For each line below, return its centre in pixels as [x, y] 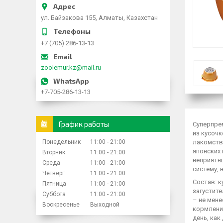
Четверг [54, 173]
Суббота [54, 194]
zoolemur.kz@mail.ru [71, 67]
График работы [84, 124]
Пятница [54, 183]
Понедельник [61, 142]
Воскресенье [61, 204]
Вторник [54, 152]
